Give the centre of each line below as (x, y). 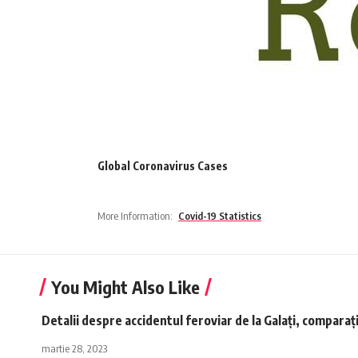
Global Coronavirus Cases (163, 165)
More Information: (135, 215)
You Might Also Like (125, 286)
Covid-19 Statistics (220, 215)
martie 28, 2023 (74, 348)
